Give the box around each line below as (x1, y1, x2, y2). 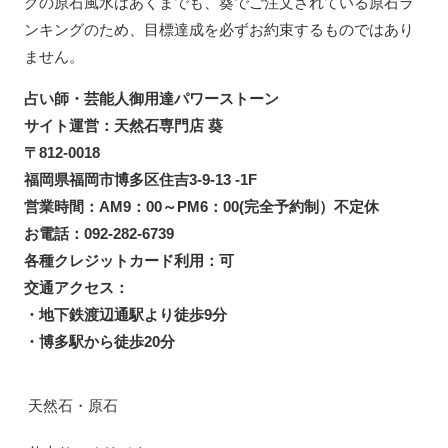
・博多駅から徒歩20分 (24, 332, 175, 350)
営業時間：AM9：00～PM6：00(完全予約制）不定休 (24, 197, 379, 215)
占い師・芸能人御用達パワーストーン (24, 89, 279, 107)
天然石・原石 (28, 396, 118, 414)
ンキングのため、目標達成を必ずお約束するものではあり (24, 20, 414, 38)
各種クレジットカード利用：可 (24, 251, 234, 269)
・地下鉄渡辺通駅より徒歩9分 (24, 305, 227, 323)
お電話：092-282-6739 (24, 224, 174, 242)
